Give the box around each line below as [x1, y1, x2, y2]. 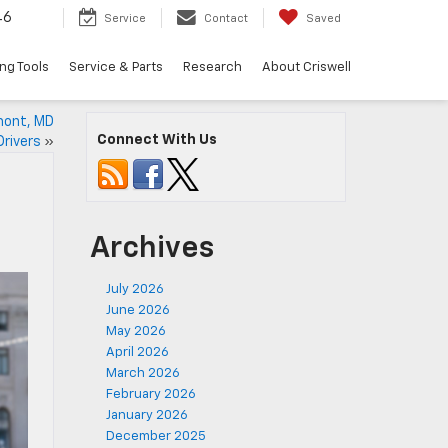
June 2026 [106, 304, 170, 317]
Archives [90, 234, 214, 264]
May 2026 [106, 325, 166, 338]
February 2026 [106, 388, 196, 401]
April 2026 [106, 346, 169, 359]
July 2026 [106, 283, 164, 296]
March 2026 [106, 367, 180, 380]
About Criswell [262, 61, 351, 75]
